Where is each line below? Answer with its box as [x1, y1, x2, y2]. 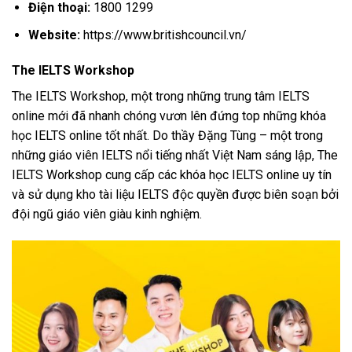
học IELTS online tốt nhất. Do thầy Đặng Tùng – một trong [12, 128, 323, 144]
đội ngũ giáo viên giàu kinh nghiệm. [12, 207, 202, 222]
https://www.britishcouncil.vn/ [79, 27, 247, 42]
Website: [27, 27, 80, 42]
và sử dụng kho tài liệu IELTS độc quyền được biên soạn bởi [12, 187, 339, 203]
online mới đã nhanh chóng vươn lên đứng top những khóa [12, 108, 326, 124]
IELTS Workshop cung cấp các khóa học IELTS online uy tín [12, 167, 332, 183]
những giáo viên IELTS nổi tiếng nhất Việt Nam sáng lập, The [12, 148, 338, 163]
